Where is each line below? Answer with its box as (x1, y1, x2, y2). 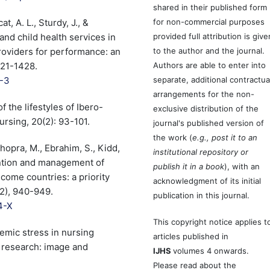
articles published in (153, 231, 229, 241)
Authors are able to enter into (153, 60, 266, 70)
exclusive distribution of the (153, 103, 259, 113)
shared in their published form (153, 2, 268, 12)
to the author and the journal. (153, 45, 265, 55)
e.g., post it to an (192, 132, 258, 142)
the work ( (153, 132, 193, 142)
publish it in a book (153, 161, 225, 171)
